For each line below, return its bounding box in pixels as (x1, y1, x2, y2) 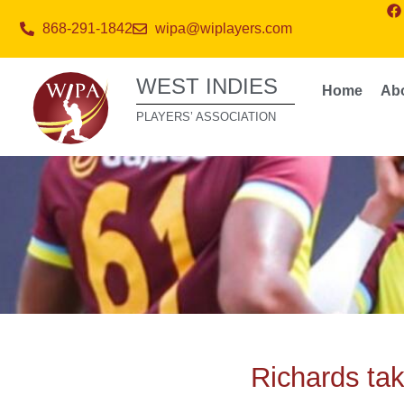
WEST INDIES (136, 74, 279, 98)
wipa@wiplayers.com (155, 21, 292, 36)
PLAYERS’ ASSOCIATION (136, 110, 277, 124)
